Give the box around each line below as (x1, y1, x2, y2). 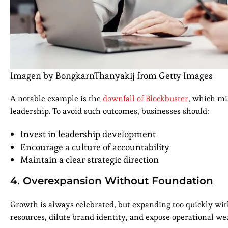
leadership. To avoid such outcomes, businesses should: (10, 106, 211, 117)
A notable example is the (10, 93, 103, 104)
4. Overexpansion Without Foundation (10, 175, 213, 187)
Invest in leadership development (20, 128, 156, 140)
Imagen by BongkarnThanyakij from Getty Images (10, 70, 213, 82)
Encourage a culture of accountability (20, 141, 169, 153)
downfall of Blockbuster (103, 93, 188, 104)
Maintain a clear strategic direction (20, 154, 159, 166)
